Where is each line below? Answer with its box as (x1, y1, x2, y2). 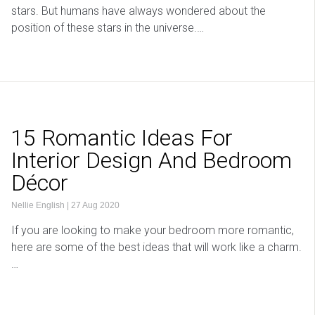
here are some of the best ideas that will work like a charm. (11, 240, 302, 255)
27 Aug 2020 (71, 200, 120, 211)
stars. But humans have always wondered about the (11, 4, 266, 18)
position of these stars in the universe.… (11, 21, 204, 35)
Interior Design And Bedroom (11, 147, 292, 174)
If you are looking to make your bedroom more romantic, (11, 224, 294, 238)
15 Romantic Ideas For (11, 124, 233, 152)
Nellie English (11, 200, 65, 211)
